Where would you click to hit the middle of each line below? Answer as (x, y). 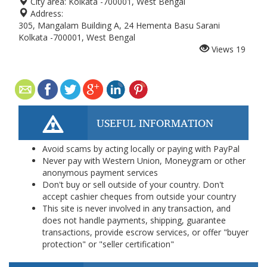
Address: (46, 13)
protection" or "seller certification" (108, 244)
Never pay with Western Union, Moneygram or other (144, 161)
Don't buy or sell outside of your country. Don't (133, 184)
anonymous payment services (100, 173)
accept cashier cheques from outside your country (139, 196)
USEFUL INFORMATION (155, 123)
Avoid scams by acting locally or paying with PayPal (141, 149)
